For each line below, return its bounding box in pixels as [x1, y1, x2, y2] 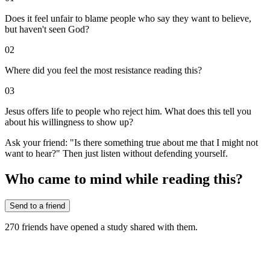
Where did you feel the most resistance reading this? [5, 65, 202, 76]
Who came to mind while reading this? [5, 171, 243, 187]
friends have [22, 222, 68, 233]
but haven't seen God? [5, 24, 89, 35]
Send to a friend [10, 201, 65, 211]
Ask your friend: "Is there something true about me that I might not [5, 137, 258, 148]
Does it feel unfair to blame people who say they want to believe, [5, 13, 251, 24]
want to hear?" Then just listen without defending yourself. [5, 148, 228, 159]
